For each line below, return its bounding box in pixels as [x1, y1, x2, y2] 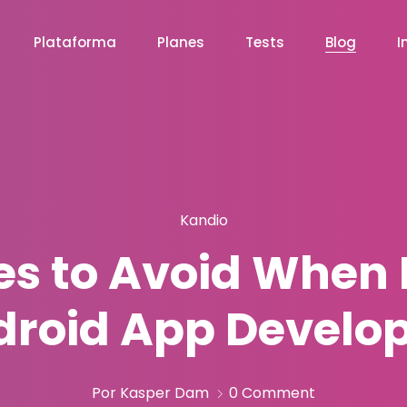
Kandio [179, 209, 228, 231]
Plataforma [34, 33, 116, 52]
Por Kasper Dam [92, 382, 209, 403]
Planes [157, 33, 204, 52]
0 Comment [229, 382, 315, 403]
